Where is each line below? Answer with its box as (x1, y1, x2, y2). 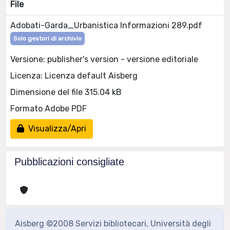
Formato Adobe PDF (10, 103, 87, 113)
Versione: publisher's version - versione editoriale (10, 54, 198, 64)
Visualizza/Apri (24, 123, 86, 133)
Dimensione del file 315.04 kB (10, 87, 122, 97)
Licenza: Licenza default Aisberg (10, 70, 138, 81)
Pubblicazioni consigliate (14, 156, 124, 167)
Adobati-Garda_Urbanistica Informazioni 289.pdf (10, 21, 202, 30)
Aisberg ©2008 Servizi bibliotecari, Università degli (15, 219, 211, 228)
